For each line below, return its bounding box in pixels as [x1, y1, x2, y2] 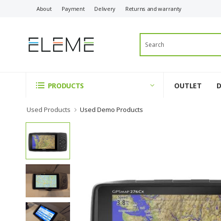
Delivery [94, 5, 116, 12]
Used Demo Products [80, 105, 143, 114]
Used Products [27, 105, 71, 114]
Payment [61, 5, 85, 12]
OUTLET [174, 80, 202, 90]
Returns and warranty [125, 5, 182, 12]
